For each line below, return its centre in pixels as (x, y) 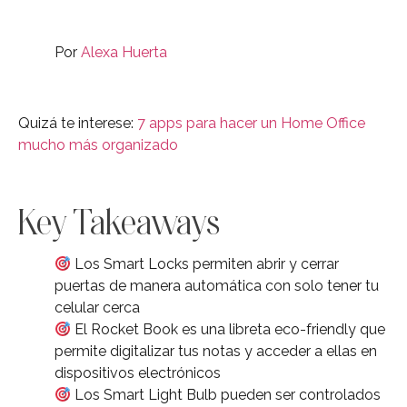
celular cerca (97, 307)
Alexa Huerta (124, 52)
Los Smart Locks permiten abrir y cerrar (205, 263)
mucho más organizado (98, 145)
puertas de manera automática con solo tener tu (217, 285)
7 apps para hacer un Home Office (251, 124)
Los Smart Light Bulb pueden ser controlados (226, 394)
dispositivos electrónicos (138, 372)
